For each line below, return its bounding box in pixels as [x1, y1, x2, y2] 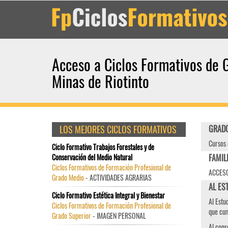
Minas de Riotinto [52, 70, 149, 93]
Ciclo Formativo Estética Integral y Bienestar [52, 190, 165, 201]
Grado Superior [52, 210, 91, 221]
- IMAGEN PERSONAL [91, 210, 146, 221]
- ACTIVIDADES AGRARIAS [84, 172, 152, 183]
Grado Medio [52, 172, 84, 183]
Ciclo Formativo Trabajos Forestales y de [52, 141, 154, 152]
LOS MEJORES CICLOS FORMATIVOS [60, 123, 177, 136]
